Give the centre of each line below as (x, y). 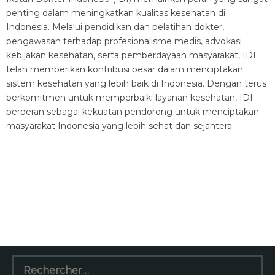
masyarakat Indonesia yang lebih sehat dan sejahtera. (120, 126)
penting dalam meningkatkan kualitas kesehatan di (116, 13)
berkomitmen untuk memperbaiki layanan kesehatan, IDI (130, 98)
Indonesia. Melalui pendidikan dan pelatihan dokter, (115, 27)
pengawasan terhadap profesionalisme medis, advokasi (124, 41)
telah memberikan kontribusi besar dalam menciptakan (125, 69)
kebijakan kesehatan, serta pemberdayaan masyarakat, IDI (131, 55)
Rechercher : (39, 260)
